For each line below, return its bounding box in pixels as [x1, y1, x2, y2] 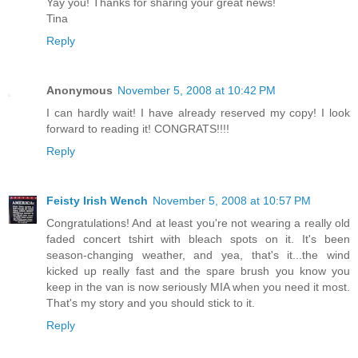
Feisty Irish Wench [46, 194, 148, 208]
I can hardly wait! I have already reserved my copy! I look [46, 106, 350, 120]
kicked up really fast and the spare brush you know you [46, 265, 350, 278]
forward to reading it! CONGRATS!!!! [46, 122, 229, 136]
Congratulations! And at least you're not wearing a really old [46, 217, 350, 230]
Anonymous [46, 84, 113, 97]
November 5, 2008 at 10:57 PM [153, 194, 311, 208]
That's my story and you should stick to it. [46, 296, 255, 310]
